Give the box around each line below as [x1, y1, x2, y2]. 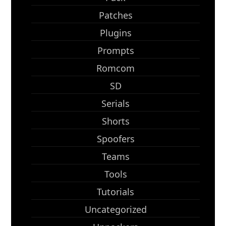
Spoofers [96, 133, 135, 145]
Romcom [96, 62, 135, 74]
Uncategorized [84, 203, 147, 215]
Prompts [97, 44, 134, 56]
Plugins [99, 27, 132, 39]
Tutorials [97, 186, 134, 198]
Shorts [101, 115, 130, 127]
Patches [98, 9, 133, 21]
